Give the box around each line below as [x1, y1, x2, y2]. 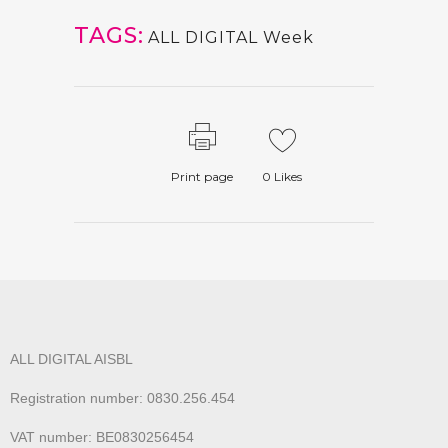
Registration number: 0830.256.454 [10, 390, 235, 407]
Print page [171, 169, 233, 185]
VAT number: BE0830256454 [10, 429, 194, 446]
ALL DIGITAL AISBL [10, 351, 133, 368]
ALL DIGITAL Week [148, 28, 314, 48]
